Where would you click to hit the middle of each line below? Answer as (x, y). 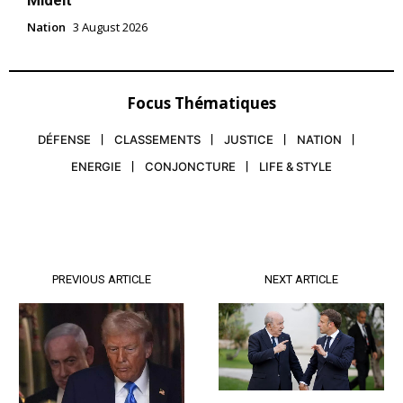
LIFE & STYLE (296, 167)
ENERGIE (96, 167)
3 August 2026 (110, 27)
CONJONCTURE (190, 167)
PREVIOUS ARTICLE (102, 280)
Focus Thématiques (201, 103)
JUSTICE (249, 140)
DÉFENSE (64, 140)
